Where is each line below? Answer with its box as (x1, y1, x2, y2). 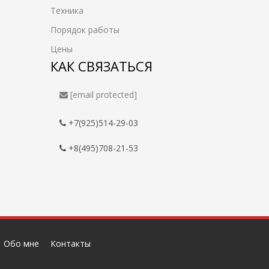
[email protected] (70, 89, 137, 100)
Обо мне (4, 238, 39, 249)
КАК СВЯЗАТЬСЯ (50, 57, 153, 75)
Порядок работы (50, 24, 119, 35)
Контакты (50, 238, 91, 249)
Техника (50, 5, 83, 16)
